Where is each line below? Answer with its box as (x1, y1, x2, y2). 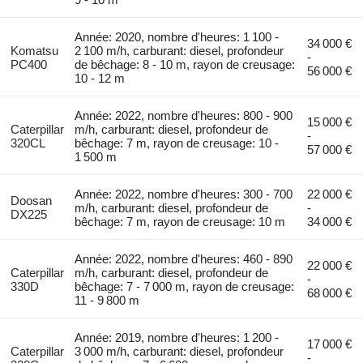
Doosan (10, 193, 52, 207)
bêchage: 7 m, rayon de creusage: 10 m (75, 214, 286, 228)
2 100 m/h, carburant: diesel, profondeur (75, 43, 284, 58)
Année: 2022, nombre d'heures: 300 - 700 (75, 186, 293, 201)
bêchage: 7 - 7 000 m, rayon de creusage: (75, 279, 295, 293)
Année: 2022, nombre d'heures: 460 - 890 (75, 251, 293, 266)
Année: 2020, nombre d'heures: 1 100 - (75, 29, 280, 44)
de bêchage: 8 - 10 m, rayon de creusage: (75, 57, 296, 71)
